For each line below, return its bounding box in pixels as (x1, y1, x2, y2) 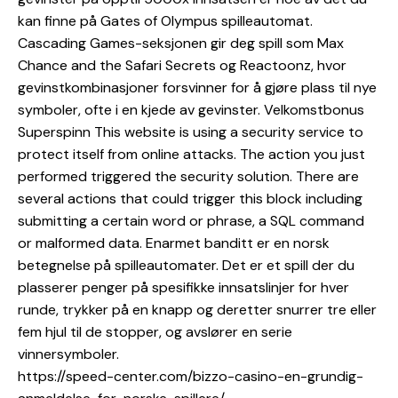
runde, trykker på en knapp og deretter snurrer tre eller (18, 300, 377, 320)
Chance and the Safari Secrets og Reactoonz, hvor (18, 56, 346, 76)
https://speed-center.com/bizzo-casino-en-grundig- (18, 367, 363, 386)
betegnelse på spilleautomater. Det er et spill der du (18, 256, 354, 275)
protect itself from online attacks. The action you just (18, 145, 365, 164)
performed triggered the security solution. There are (18, 167, 359, 187)
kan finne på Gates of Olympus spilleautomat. (18, 12, 313, 31)
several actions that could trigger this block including (18, 189, 362, 209)
